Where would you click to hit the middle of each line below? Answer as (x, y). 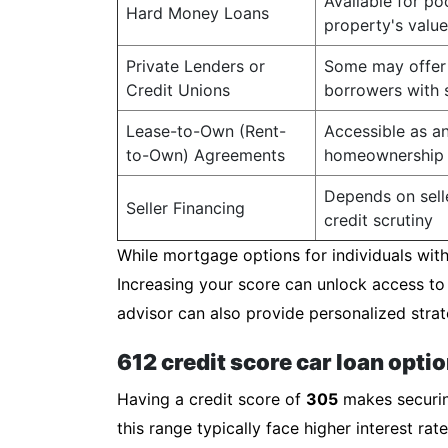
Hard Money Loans (197, 13)
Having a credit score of (211, 399)
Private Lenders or (195, 66)
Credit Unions (178, 90)
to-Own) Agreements (205, 155)
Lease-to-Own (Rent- (206, 131)
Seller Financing (185, 208)
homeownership (384, 155)
